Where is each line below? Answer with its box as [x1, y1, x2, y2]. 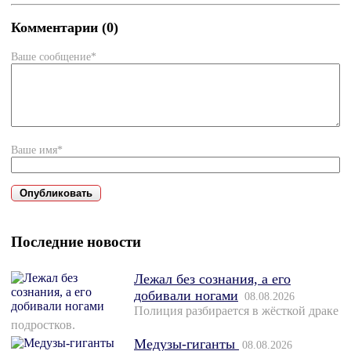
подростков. [11, 318, 75, 332]
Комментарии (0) [11, 19, 118, 35]
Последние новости [11, 233, 141, 251]
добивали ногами [134, 288, 238, 304]
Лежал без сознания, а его [134, 271, 291, 288]
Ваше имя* [11, 143, 63, 157]
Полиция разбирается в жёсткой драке [134, 304, 338, 318]
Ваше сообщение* [11, 50, 96, 63]
